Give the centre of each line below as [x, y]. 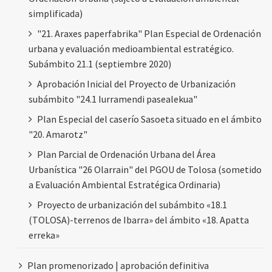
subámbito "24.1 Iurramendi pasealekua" [113, 99]
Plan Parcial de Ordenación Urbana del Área [126, 154]
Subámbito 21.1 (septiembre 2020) [100, 63]
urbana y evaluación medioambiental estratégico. [131, 48]
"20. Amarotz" [58, 134]
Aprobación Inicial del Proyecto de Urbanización [136, 83]
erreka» [44, 235]
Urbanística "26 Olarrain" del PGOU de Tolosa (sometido [145, 169]
